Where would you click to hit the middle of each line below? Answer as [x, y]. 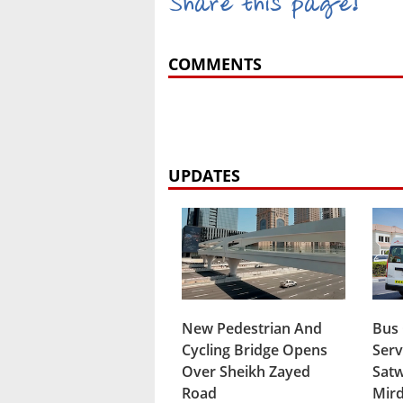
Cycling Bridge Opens [255, 349]
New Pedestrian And [252, 328]
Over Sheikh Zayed [246, 371]
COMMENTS [215, 64]
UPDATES [204, 176]
